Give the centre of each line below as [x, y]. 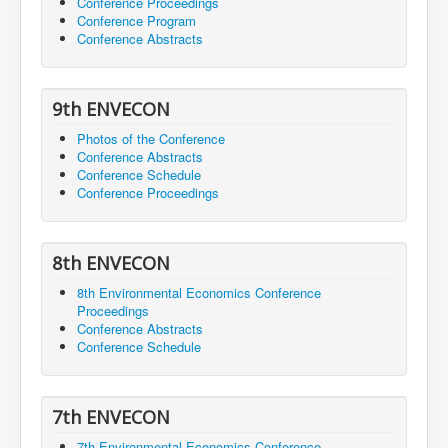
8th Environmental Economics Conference [199, 293]
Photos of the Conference [151, 139]
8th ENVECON [111, 263]
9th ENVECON [111, 109]
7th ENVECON [111, 417]
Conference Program [136, 21]
